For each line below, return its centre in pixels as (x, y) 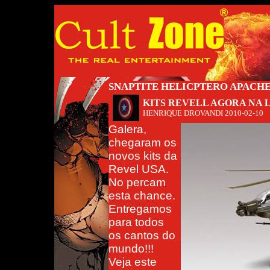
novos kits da (143, 156)
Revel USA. (139, 169)
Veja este (133, 262)
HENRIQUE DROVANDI (184, 113)
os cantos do (142, 235)
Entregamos (140, 209)
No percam (137, 182)
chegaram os (143, 143)
